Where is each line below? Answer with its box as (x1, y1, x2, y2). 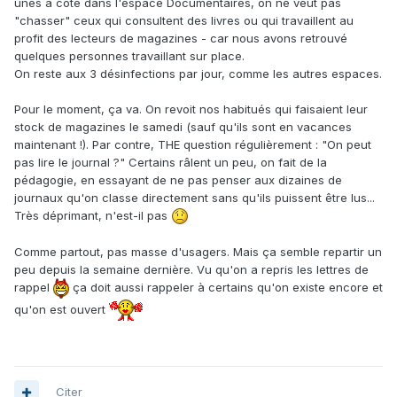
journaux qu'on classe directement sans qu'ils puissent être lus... (14, 190, 375, 205)
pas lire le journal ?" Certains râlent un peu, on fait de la (14, 154, 327, 169)
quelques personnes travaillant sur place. (14, 48, 245, 63)
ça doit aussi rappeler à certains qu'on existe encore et (69, 280, 383, 295)
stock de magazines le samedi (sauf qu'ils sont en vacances (14, 119, 352, 134)
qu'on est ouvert (14, 301, 109, 316)
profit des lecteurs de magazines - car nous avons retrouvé (14, 30, 347, 45)
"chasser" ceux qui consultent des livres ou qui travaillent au (14, 12, 354, 27)
